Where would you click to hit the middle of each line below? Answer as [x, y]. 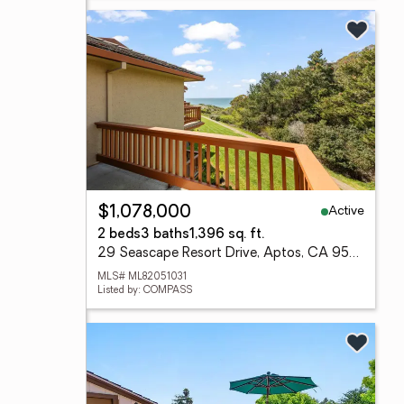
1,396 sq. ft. [227, 235]
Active [346, 211]
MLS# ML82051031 [142, 277]
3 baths [165, 235]
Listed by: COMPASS [145, 291]
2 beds [119, 235]
